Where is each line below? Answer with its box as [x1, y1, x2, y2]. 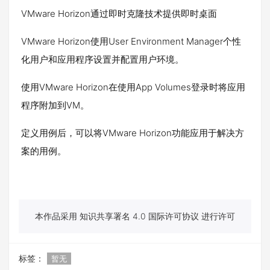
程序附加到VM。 [21, 99, 89, 111]
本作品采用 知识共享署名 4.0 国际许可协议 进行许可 [35, 211, 235, 222]
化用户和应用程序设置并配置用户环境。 [21, 54, 184, 66]
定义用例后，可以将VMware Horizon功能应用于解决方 [21, 127, 244, 139]
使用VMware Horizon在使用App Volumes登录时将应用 [21, 81, 245, 93]
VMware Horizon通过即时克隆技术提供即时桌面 [21, 8, 217, 20]
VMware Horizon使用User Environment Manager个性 [21, 36, 241, 48]
